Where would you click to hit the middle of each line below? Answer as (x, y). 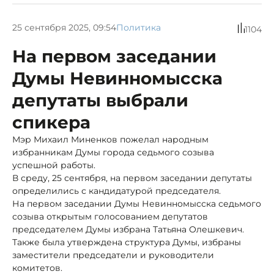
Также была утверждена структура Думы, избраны (127, 242)
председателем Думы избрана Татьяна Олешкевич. (128, 229)
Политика (139, 28)
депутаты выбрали (100, 100)
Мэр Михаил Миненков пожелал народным (110, 139)
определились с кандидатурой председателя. (117, 191)
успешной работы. (54, 165)
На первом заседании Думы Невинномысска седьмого (137, 203)
